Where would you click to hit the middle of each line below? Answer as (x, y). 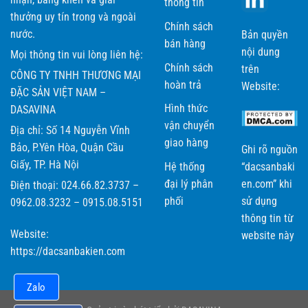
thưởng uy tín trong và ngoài (73, 16)
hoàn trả (183, 85)
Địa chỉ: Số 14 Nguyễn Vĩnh (70, 130)
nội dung (261, 52)
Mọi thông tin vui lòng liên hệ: (77, 54)
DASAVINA (33, 109)
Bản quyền (265, 34)
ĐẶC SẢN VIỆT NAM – (58, 92)
